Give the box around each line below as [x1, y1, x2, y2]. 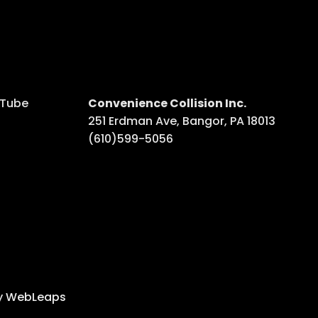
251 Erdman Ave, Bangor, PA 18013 [88, 112, 275, 129]
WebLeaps [5, 288, 66, 305]
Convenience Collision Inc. [88, 94, 246, 111]
